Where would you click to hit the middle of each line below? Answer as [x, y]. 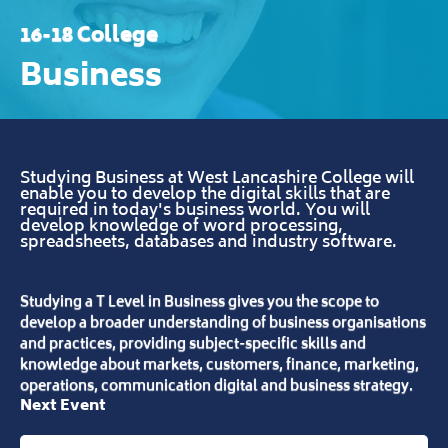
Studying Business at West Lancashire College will [217, 177]
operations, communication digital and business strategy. [216, 384]
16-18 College [89, 33]
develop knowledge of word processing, [181, 225]
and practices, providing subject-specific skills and [193, 342]
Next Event [63, 404]
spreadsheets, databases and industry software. [208, 241]
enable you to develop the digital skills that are [205, 193]
